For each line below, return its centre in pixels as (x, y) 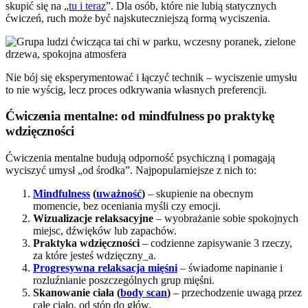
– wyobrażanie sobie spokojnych (226, 218)
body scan (144, 292)
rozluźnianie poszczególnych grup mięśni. (124, 280)
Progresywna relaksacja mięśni (105, 267)
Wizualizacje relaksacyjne (93, 218)
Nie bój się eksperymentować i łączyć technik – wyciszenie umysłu (151, 77)
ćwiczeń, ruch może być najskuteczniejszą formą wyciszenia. (138, 18)
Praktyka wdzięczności (86, 243)
